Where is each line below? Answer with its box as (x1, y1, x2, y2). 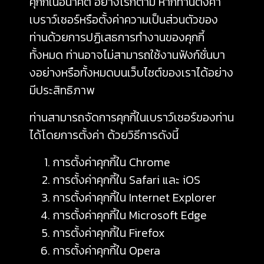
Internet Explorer (129, 189, 216, 206)
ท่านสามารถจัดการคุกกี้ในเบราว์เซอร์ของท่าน (29, 108, 234, 126)
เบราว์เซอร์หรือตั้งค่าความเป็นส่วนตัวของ (29, 11, 218, 28)
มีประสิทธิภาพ (29, 81, 94, 99)
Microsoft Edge (129, 206, 207, 224)
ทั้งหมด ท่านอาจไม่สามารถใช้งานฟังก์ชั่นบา (29, 46, 225, 64)
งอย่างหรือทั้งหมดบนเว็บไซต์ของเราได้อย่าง (29, 64, 233, 81)
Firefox (129, 224, 165, 242)
